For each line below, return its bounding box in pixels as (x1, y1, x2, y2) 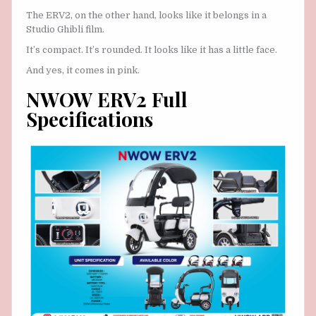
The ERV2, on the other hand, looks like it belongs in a (26, 9, 267, 20)
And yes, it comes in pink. (26, 65, 140, 76)
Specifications (26, 105, 153, 132)
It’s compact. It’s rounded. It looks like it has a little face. (26, 44, 277, 55)
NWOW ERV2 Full (26, 85, 188, 112)
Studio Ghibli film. (26, 23, 104, 35)
